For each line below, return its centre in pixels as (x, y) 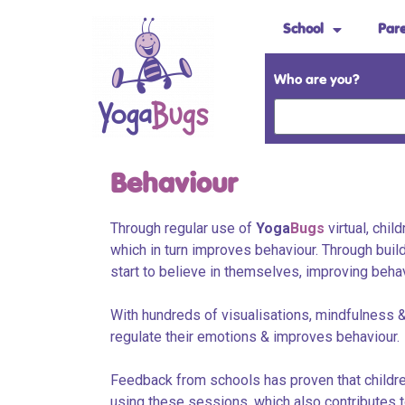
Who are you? (316, 80)
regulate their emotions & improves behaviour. (255, 337)
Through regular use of (183, 228)
